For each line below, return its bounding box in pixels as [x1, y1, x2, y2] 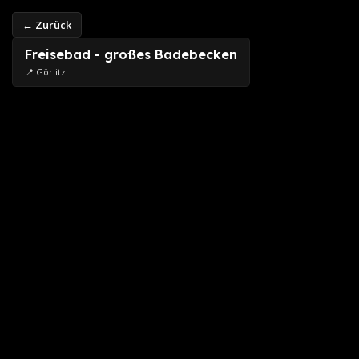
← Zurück [22, 18, 71, 32]
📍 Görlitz [25, 66, 66, 78]
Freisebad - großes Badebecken [25, 46, 237, 63]
